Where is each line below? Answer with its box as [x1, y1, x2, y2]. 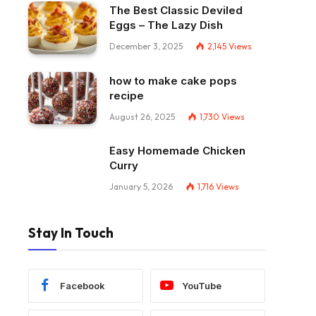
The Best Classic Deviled [109, 4, 243, 17]
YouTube [182, 279, 221, 291]
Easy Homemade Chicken [109, 144, 245, 158]
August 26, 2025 [109, 111, 175, 122]
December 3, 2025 [109, 41, 183, 51]
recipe [109, 88, 144, 102]
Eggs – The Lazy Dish [109, 18, 223, 32]
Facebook [60, 279, 105, 291]
